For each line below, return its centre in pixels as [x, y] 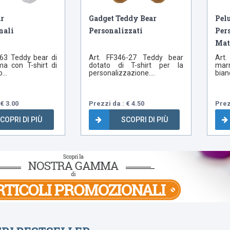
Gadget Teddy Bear [123, 18]
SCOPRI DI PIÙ [145, 120]
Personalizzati [116, 31]
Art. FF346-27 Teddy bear [136, 58]
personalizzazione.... [122, 73]
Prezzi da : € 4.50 [117, 104]
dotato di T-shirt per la [136, 65]
